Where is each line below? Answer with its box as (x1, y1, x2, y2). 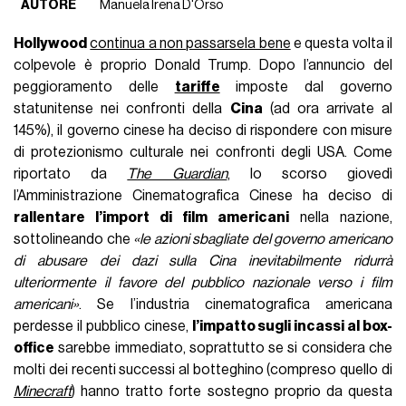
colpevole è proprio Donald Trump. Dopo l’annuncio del (14, 57, 392, 72)
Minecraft (14, 383, 72, 399)
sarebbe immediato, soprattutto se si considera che (54, 340, 392, 355)
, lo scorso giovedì (227, 166, 392, 181)
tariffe (174, 79, 220, 94)
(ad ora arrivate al (262, 101, 392, 116)
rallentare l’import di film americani (14, 209, 289, 225)
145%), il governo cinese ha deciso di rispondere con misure (14, 122, 392, 138)
